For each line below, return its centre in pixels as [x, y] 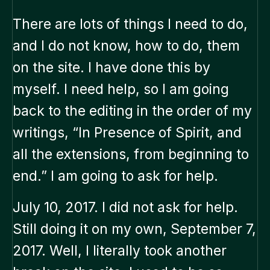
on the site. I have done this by [111, 68]
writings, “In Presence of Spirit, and [127, 133]
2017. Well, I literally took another [120, 251]
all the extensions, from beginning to [131, 155]
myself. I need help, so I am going [121, 89]
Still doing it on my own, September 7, [134, 229]
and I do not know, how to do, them [126, 46]
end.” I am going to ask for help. [117, 176]
